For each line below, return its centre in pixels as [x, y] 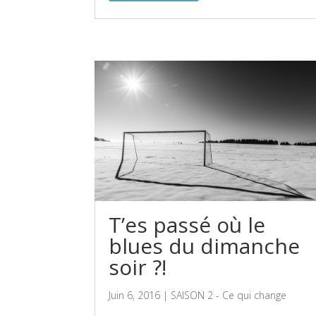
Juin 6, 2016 [135, 296]
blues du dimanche [205, 246]
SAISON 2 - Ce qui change [229, 296]
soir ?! [138, 267]
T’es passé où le [187, 225]
